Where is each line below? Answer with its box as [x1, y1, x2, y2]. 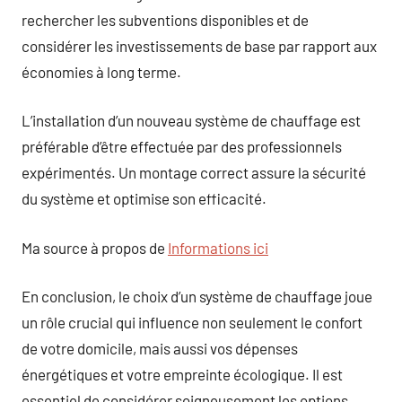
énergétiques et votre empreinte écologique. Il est [22, 365, 343, 383]
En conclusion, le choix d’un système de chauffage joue [22, 287, 372, 305]
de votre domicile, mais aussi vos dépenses [22, 339, 298, 357]
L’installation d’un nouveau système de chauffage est [22, 111, 361, 129]
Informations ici [168, 238, 268, 257]
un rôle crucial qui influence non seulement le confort [22, 313, 363, 331]
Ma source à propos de [22, 238, 168, 257]
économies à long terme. [22, 62, 181, 81]
